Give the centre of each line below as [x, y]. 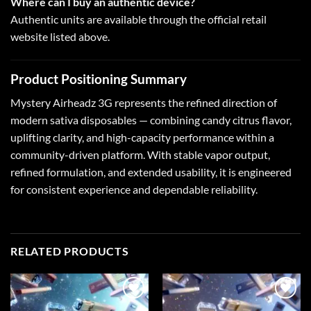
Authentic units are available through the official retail [138, 19]
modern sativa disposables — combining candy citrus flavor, [151, 120]
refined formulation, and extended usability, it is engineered [151, 172]
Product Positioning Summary [99, 78]
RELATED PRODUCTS [70, 251]
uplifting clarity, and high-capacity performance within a [142, 137]
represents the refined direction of [195, 103]
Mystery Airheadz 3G [61, 103]
